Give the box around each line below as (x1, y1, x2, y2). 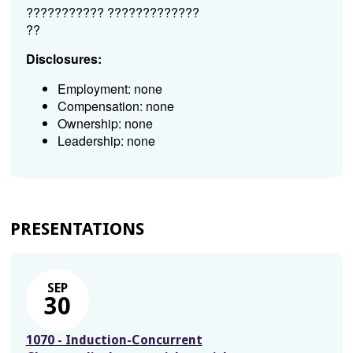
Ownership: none (57, 114, 153, 133)
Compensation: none (57, 97, 174, 116)
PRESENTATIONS (9, 219, 144, 240)
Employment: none (57, 80, 162, 98)
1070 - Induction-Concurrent (25, 333, 203, 348)
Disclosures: (25, 50, 102, 69)
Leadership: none (57, 132, 155, 150)
